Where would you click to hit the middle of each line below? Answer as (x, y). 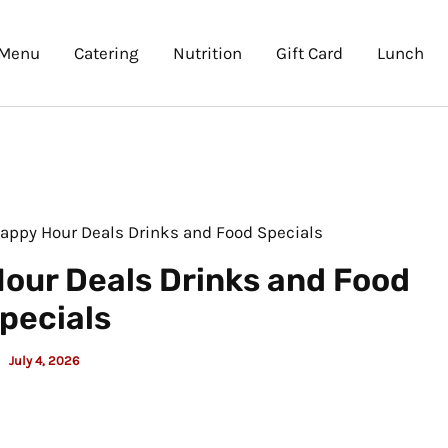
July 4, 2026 (44, 360)
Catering (106, 53)
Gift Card (309, 53)
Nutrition (207, 53)
